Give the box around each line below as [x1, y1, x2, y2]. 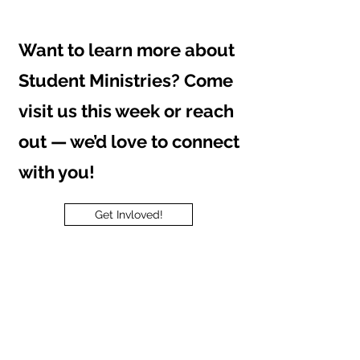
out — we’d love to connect [18, 131, 239, 152]
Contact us [35, 297, 145, 329]
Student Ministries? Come [18, 70, 233, 91]
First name [35, 331, 90, 344]
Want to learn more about [18, 39, 235, 60]
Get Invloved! [94, 208, 163, 221]
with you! [18, 162, 95, 182]
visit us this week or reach [18, 100, 234, 121]
